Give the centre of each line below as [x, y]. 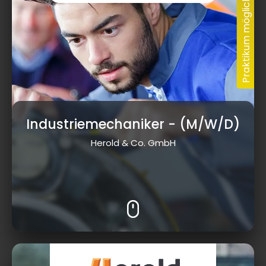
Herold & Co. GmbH [133, 142]
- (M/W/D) [202, 124]
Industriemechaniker [95, 124]
